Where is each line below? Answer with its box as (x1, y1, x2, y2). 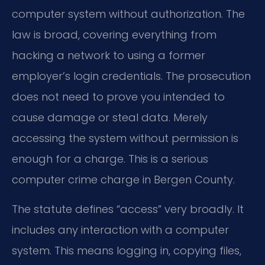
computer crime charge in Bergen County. (12, 172, 235, 188)
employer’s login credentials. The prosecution (12, 69, 251, 84)
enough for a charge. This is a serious (12, 151, 208, 167)
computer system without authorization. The (12, 7, 245, 22)
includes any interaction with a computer (12, 222, 229, 237)
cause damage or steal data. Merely (12, 110, 208, 125)
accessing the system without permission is (12, 131, 238, 146)
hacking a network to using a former (12, 48, 205, 63)
